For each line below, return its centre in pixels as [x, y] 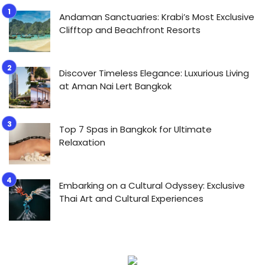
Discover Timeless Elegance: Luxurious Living [154, 73]
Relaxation [82, 142]
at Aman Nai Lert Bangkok [115, 86]
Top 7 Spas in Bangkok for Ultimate [135, 129]
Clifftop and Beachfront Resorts [130, 30]
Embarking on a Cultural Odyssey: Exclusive [152, 185]
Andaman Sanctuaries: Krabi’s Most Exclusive [157, 17]
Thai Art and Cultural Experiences [131, 198]
